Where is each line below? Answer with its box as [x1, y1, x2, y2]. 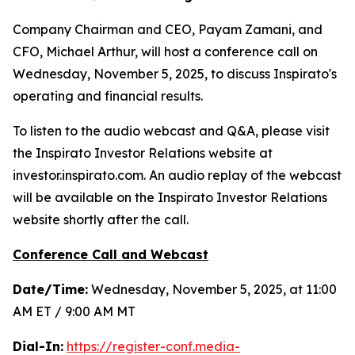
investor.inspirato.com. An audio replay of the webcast [13, 166, 342, 183]
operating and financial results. [13, 87, 203, 104]
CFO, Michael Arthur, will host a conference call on [13, 43, 318, 59]
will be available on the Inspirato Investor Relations [13, 189, 327, 205]
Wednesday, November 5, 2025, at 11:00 [88, 281, 337, 297]
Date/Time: [13, 281, 88, 297]
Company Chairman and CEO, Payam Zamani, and [13, 21, 323, 37]
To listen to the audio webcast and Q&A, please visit [13, 122, 330, 139]
